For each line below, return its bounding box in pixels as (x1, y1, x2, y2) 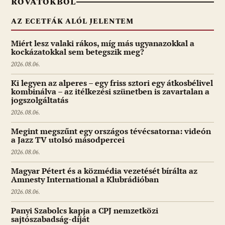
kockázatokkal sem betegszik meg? (11, 47, 144, 57)
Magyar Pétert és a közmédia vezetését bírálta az (11, 166, 197, 176)
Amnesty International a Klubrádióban (11, 174, 159, 185)
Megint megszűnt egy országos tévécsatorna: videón (11, 126, 211, 137)
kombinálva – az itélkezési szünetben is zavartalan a (11, 86, 209, 97)
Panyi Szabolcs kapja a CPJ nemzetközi (11, 205, 158, 216)
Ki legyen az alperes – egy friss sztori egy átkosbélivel (11, 78, 213, 88)
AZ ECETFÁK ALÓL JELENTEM (11, 16, 134, 27)
